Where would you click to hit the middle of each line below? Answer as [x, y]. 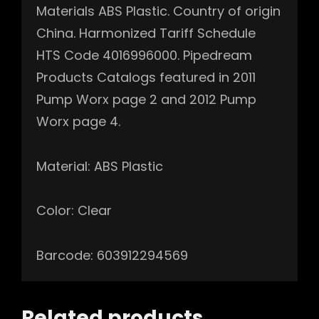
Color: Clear [74, 211]
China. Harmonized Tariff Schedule [146, 33]
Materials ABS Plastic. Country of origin [158, 11]
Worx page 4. [78, 122]
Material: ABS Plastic [100, 166]
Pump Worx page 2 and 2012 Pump [146, 100]
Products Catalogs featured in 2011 [146, 78]
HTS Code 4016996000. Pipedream [144, 56]
